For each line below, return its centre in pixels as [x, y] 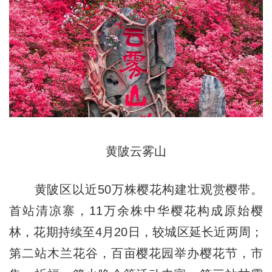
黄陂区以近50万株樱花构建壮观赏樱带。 [136, 190]
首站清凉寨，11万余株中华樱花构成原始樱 [136, 211]
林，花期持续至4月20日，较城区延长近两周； [136, 232]
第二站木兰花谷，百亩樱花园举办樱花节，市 [136, 253]
